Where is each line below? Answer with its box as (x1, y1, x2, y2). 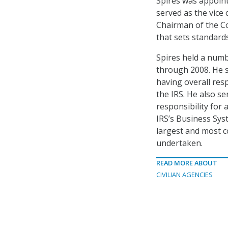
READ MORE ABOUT (156, 158, 217, 167)
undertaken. (156, 137, 203, 149)
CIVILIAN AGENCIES (156, 170, 213, 179)
